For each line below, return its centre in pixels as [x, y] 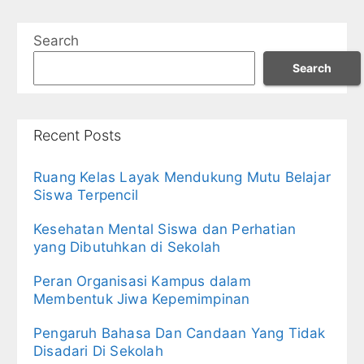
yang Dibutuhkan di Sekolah [127, 247]
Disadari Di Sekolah [98, 351]
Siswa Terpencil [86, 195]
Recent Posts [77, 135]
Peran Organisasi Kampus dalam [142, 281]
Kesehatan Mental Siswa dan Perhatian [165, 229]
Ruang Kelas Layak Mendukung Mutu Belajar [182, 177]
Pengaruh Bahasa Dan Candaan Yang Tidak [180, 333]
